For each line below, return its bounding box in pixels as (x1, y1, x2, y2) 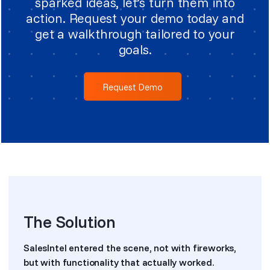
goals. (118, 41, 152, 58)
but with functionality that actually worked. (24, 256, 214, 268)
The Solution (24, 211, 116, 232)
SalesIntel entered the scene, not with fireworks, (24, 242, 237, 254)
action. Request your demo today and (26, 10, 244, 27)
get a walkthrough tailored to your (35, 25, 235, 42)
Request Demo (102, 81, 163, 93)
